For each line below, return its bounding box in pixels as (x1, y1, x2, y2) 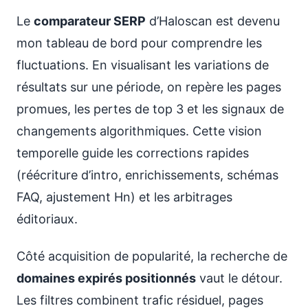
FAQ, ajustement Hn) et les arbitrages (16, 190, 232, 204)
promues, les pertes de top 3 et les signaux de (16, 102, 284, 116)
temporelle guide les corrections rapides (16, 146, 249, 160)
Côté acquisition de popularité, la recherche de (16, 249, 287, 263)
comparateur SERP (34, 14, 146, 28)
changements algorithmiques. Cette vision (16, 124, 262, 138)
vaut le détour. (196, 271, 283, 285)
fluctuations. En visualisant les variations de (16, 58, 269, 72)
